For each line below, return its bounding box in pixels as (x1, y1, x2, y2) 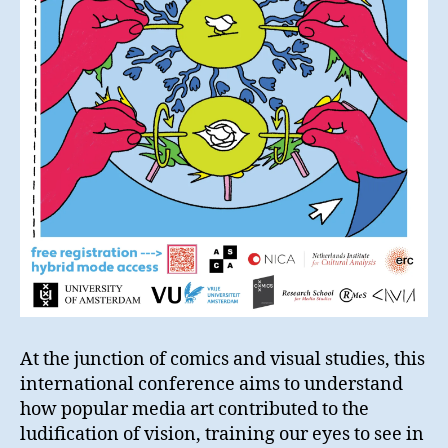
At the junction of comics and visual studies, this (20, 348, 425, 372)
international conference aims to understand (20, 373, 403, 397)
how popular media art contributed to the (20, 398, 369, 422)
